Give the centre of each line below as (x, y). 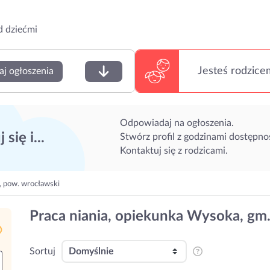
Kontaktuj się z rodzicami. (174, 150)
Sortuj (42, 251)
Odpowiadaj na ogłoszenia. (177, 123)
